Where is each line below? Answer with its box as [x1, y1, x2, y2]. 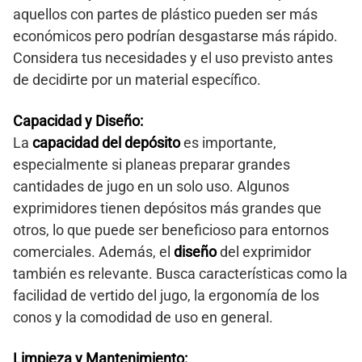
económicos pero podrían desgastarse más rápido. [13, 27, 338, 44]
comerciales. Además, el [13, 242, 174, 260]
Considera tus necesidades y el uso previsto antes [13, 48, 333, 66]
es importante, [180, 133, 276, 151]
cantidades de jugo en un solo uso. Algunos [13, 177, 289, 195]
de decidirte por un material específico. [13, 70, 261, 88]
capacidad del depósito [32, 133, 180, 151]
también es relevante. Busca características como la [13, 264, 347, 282]
